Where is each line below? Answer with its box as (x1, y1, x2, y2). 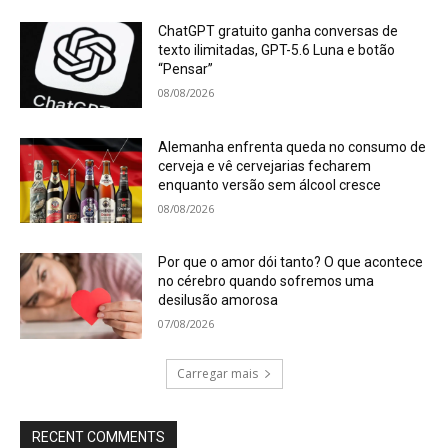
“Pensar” (158, 61, 214, 78)
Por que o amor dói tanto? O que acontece (158, 254, 424, 271)
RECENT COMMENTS (32, 429, 165, 446)
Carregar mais (176, 365, 258, 383)
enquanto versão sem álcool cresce (158, 176, 382, 193)
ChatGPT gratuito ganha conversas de (158, 23, 399, 40)
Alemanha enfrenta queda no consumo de (158, 138, 427, 155)
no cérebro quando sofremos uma (158, 273, 375, 290)
